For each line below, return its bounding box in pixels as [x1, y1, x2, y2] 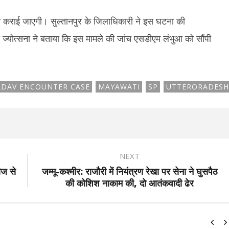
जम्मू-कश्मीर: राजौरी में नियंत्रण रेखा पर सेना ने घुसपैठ [41, 165, 218, 177]
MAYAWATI [98, 82, 140, 91]
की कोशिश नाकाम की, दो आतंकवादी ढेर [65, 177, 194, 189]
